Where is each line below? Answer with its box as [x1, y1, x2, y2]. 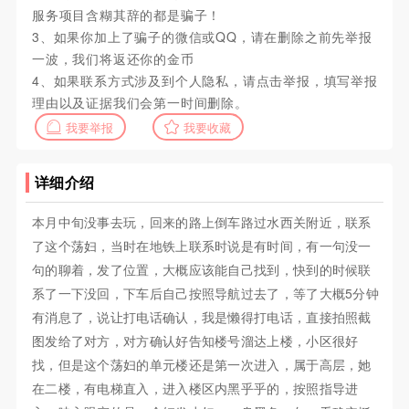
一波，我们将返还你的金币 [31, 49, 194, 68]
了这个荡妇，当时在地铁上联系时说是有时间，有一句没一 [31, 236, 372, 256]
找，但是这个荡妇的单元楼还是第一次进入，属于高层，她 [31, 355, 372, 374]
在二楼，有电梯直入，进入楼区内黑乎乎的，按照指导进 [31, 379, 359, 398]
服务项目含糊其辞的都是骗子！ [31, 5, 222, 25]
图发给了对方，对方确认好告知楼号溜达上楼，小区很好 [31, 331, 359, 351]
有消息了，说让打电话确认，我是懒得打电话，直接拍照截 [31, 308, 372, 327]
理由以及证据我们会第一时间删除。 [31, 93, 248, 112]
